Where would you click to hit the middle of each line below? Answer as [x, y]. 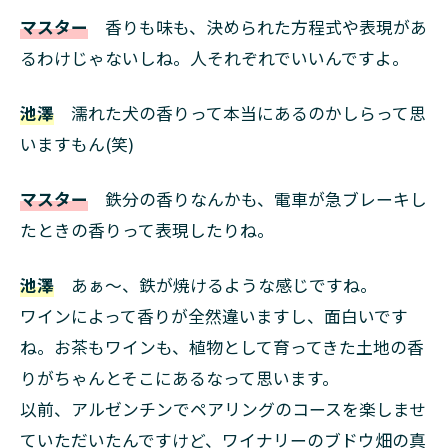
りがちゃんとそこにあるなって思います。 [179, 377]
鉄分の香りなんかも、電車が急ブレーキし [257, 198]
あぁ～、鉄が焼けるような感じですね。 [215, 284]
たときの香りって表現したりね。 [147, 229]
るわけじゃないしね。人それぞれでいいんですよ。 [214, 57]
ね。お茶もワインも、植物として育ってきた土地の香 [222, 346]
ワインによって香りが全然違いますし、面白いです [214, 315]
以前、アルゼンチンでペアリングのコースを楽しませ [223, 408]
